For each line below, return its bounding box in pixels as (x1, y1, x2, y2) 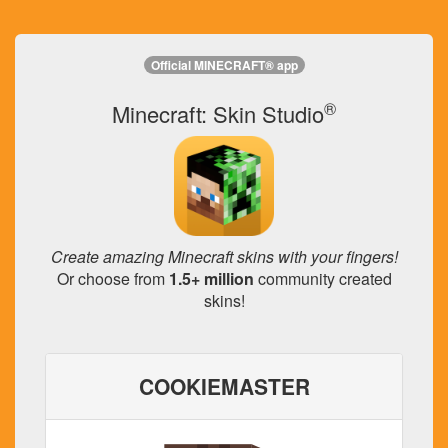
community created (253, 267, 392, 290)
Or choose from (56, 267, 169, 290)
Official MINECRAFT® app (150, 56, 298, 75)
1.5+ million (168, 267, 254, 290)
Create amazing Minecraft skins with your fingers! (50, 245, 398, 268)
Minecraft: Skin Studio (112, 98, 324, 129)
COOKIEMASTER (138, 371, 310, 401)
